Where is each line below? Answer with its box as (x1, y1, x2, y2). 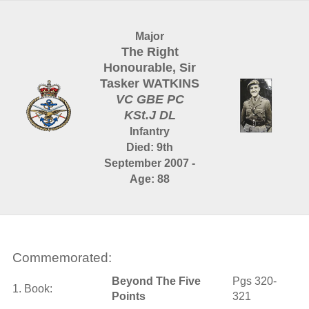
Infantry (130, 126, 170, 137)
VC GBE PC (115, 92, 184, 106)
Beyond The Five (111, 275, 201, 287)
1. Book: (12, 283, 52, 295)
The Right (121, 45, 179, 59)
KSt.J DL (123, 108, 176, 122)
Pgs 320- (232, 275, 277, 287)
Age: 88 (130, 173, 170, 185)
